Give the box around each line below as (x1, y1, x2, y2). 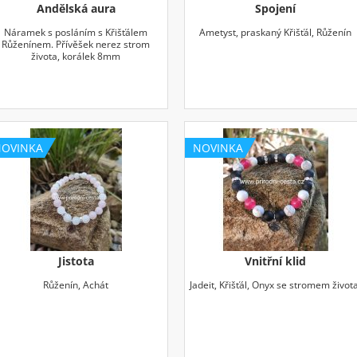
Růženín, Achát (43, 277, 109, 292)
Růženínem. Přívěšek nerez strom (2, 37, 151, 51)
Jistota (57, 253, 94, 269)
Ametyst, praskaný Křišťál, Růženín (199, 25, 352, 39)
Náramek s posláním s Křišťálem (4, 25, 148, 39)
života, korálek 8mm (31, 49, 121, 63)
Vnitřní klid (245, 253, 307, 269)
